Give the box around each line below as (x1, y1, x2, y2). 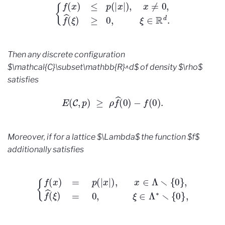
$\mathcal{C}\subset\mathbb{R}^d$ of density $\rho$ (8, 62, 202, 72)
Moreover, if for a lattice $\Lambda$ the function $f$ (8, 132, 199, 142)
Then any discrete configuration (8, 49, 125, 59)
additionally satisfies (8, 145, 84, 155)
